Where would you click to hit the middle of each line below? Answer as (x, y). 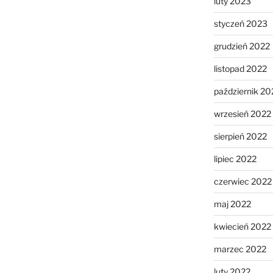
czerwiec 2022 (243, 181)
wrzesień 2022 (242, 113)
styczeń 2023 (240, 23)
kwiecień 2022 (242, 226)
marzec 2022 (240, 249)
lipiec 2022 (235, 158)
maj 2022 (232, 204)
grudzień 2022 (242, 46)
